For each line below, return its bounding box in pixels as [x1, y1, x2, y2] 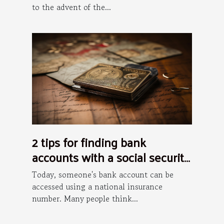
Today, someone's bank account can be [32, 168, 173, 181]
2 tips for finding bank [32, 131, 146, 153]
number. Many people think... [32, 192, 138, 205]
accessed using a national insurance [32, 180, 162, 193]
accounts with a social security [32, 146, 189, 168]
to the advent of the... [32, 1, 111, 13]
